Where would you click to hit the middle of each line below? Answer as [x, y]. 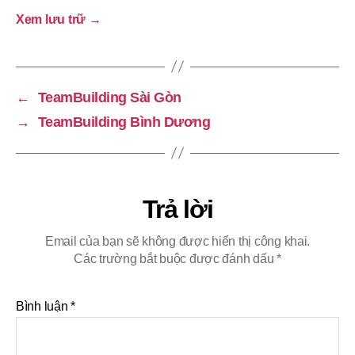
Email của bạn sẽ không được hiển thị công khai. [177, 241]
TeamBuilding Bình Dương [124, 122]
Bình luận [44, 306]
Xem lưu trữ [52, 19]
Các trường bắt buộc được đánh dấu [176, 258]
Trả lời [177, 209]
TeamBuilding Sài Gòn [109, 97]
